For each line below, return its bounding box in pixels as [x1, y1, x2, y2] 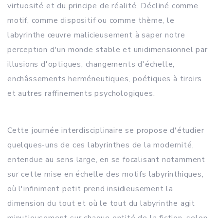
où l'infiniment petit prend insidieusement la [7, 183, 173, 194]
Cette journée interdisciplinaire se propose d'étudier [7, 125, 204, 136]
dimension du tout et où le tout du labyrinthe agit [7, 198, 195, 209]
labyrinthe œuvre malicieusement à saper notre [7, 30, 185, 40]
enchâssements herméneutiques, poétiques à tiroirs [7, 73, 202, 84]
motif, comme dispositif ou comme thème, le [7, 15, 175, 26]
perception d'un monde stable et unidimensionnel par [7, 44, 208, 55]
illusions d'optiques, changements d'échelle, [7, 59, 175, 70]
